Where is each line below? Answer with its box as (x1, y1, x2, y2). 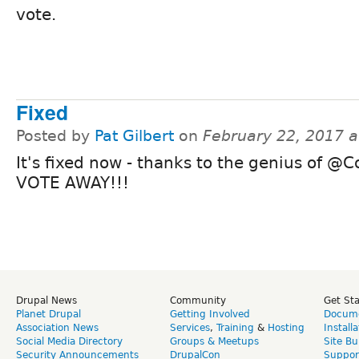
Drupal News (16, 294, 77, 306)
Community (170, 294, 226, 306)
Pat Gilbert (95, 127, 174, 145)
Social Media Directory (16, 335, 123, 347)
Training (216, 321, 254, 333)
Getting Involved (170, 308, 250, 320)
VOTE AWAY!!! (16, 173, 129, 193)
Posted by (16, 127, 95, 145)
